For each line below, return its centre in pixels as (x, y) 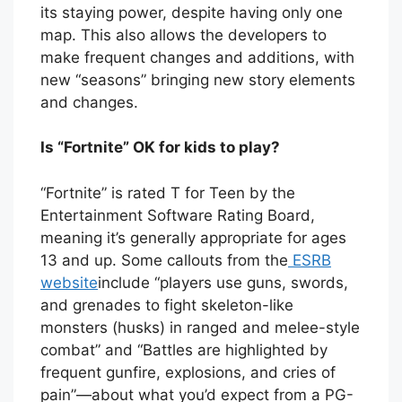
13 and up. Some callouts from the (164, 260)
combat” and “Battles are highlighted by (184, 350)
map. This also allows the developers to (184, 35)
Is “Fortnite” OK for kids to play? (160, 148)
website (69, 282)
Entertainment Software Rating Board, (178, 215)
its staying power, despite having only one (192, 12)
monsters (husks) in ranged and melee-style (200, 327)
